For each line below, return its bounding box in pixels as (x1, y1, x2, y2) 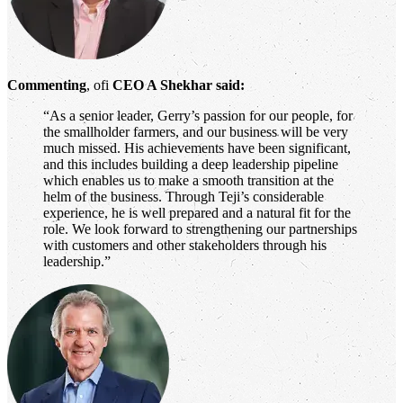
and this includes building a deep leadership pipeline (43, 156, 338, 172)
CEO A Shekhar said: (112, 76, 245, 93)
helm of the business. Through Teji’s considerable (43, 188, 324, 204)
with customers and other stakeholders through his (43, 237, 327, 253)
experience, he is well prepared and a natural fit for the (43, 204, 351, 220)
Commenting (7, 76, 86, 93)
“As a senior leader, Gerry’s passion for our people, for (43, 107, 353, 123)
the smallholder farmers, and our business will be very (43, 123, 348, 139)
